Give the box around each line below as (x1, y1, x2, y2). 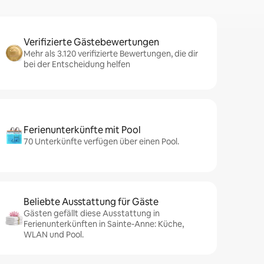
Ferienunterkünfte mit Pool (24, 124, 141, 136)
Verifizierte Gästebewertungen (24, 36, 159, 48)
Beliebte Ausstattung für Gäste (24, 196, 159, 208)
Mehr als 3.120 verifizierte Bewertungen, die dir (24, 48, 198, 59)
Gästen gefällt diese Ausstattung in (24, 208, 160, 219)
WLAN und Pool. (24, 229, 84, 240)
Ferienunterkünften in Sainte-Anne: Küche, (24, 219, 184, 229)
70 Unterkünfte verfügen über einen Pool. (24, 136, 179, 147)
